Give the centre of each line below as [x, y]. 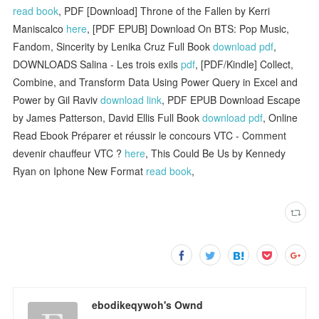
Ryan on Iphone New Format [80, 171]
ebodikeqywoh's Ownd [148, 304]
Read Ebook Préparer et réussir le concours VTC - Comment [150, 135]
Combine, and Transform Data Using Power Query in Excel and [156, 82]
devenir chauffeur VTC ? [69, 153]
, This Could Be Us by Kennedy [216, 153]
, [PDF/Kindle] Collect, [245, 64]
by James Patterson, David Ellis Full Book [108, 117]
